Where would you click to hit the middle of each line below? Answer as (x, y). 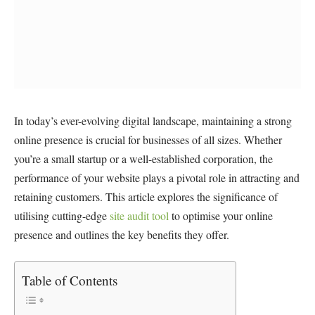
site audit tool (139, 215)
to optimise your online (221, 215)
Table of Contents (70, 281)
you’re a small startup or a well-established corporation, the (143, 158)
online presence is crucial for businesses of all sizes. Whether (148, 139)
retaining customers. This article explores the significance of (146, 196)
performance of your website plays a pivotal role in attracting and (157, 177)
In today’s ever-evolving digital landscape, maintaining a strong (153, 120)
